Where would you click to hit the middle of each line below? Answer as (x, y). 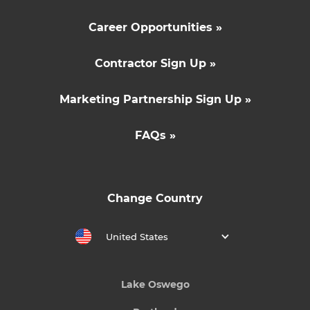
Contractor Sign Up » (155, 63)
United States (137, 237)
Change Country (155, 198)
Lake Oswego (155, 284)
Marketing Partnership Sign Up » (155, 99)
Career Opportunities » (155, 27)
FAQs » (155, 135)
